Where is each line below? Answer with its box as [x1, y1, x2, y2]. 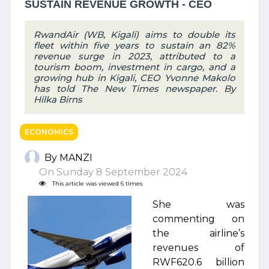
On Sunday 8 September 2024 [29, 166, 187, 178]
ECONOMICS [25, 127, 73, 136]
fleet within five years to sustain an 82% [34, 40, 235, 51]
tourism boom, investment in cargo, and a [34, 61, 235, 73]
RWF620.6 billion [153, 256, 244, 268]
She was [153, 199, 244, 210]
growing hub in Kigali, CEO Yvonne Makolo [34, 72, 235, 83]
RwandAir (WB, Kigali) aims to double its [34, 29, 235, 40]
